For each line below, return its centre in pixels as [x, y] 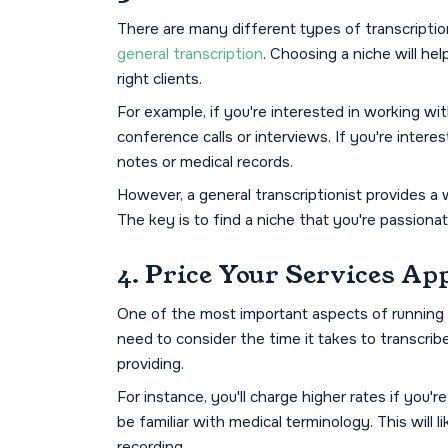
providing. [150, 364]
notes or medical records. [205, 162]
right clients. [159, 79]
